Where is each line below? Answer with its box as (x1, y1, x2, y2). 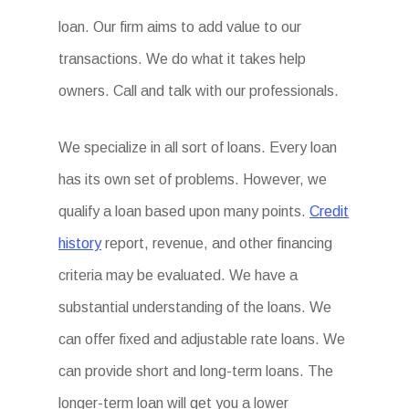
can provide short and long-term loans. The (58, 363, 333, 379)
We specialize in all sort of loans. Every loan (58, 140, 337, 155)
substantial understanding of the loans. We (58, 299, 331, 315)
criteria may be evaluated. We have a (58, 267, 298, 283)
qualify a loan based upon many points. (58, 204, 309, 219)
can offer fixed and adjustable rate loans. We (58, 331, 345, 347)
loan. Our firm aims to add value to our (58, 19, 301, 35)
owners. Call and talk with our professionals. (58, 83, 339, 99)
